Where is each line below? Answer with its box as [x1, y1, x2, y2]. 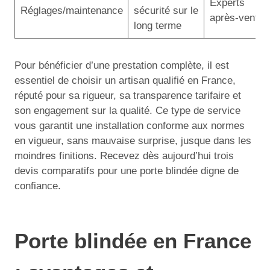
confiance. [14, 180, 61, 192]
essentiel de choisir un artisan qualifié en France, [14, 75, 236, 86]
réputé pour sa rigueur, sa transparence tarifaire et [14, 90, 241, 101]
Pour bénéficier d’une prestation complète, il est [14, 60, 229, 71]
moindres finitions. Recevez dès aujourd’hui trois [14, 150, 234, 162]
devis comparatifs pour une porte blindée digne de [14, 165, 239, 177]
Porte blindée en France [14, 228, 251, 253]
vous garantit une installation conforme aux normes [14, 120, 245, 131]
